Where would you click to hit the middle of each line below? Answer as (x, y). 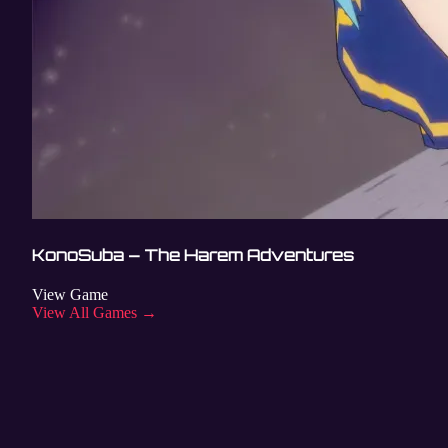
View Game (70, 294)
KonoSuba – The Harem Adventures (193, 254)
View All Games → (94, 312)
